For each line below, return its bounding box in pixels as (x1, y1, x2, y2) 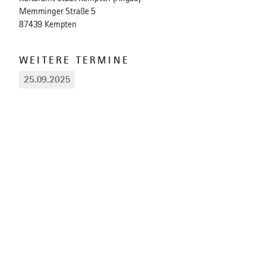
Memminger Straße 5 (19, 6, 96, 17)
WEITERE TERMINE (19, 54, 129, 66)
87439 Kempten (19, 19, 77, 30)
